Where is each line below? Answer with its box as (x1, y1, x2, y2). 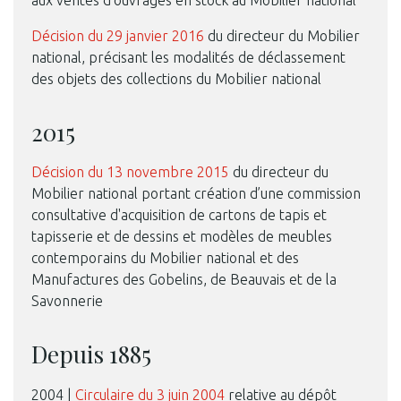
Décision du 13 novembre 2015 (31, 164, 229, 181)
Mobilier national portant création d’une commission (31, 185, 361, 202)
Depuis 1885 (31, 338, 151, 371)
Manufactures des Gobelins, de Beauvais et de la (31, 271, 337, 288)
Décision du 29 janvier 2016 (31, 27, 204, 44)
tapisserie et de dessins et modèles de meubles (31, 228, 332, 245)
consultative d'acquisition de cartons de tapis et (31, 207, 327, 224)
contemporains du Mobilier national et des (31, 250, 299, 267)
